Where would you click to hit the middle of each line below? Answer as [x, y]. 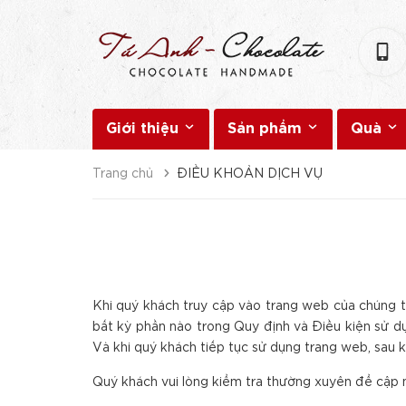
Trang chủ [123, 174]
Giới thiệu [145, 129]
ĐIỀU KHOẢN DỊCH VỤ [250, 174]
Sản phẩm [267, 129]
